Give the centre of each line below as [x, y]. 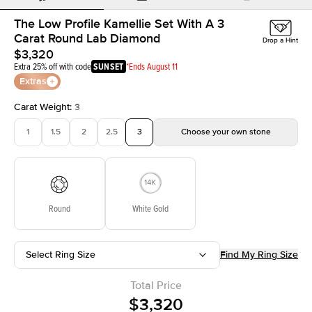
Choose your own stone [226, 132]
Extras [33, 81]
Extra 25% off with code [53, 66]
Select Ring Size [61, 254]
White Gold [150, 208]
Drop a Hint [280, 40]
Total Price [156, 285]
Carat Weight [42, 107]
